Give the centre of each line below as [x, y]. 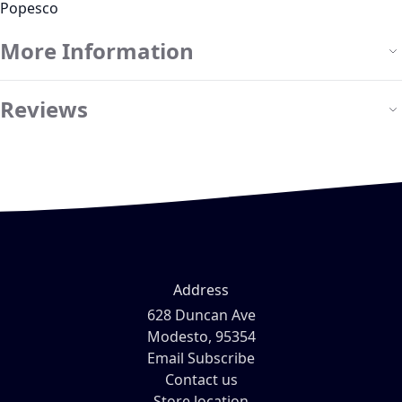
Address [201, 290]
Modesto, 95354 [201, 336]
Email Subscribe [201, 358]
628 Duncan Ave [201, 315]
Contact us [201, 380]
